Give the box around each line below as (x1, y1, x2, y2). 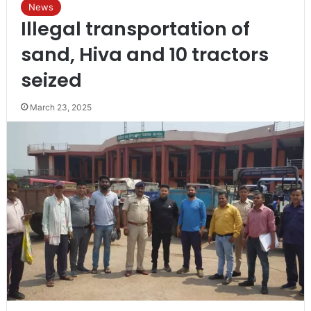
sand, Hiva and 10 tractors (20, 41, 269, 67)
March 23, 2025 (29, 101, 92, 112)
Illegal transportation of (20, 15, 250, 42)
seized (20, 67, 82, 93)
